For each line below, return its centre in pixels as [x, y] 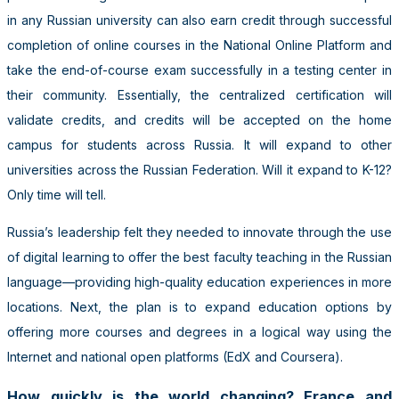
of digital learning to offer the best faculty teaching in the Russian [199, 256]
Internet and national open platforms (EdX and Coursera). [175, 356]
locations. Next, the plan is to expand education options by [199, 306]
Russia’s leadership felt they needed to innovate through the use [199, 232]
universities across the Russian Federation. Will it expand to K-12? [199, 169]
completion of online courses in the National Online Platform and [199, 45]
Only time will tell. [57, 194]
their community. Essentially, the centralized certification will [199, 94]
